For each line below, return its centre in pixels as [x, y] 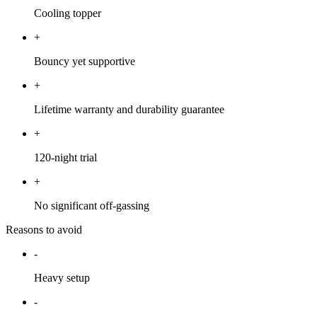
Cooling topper [68, 13]
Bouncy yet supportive [85, 61]
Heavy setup [62, 277]
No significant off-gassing [92, 205]
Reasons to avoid [44, 229]
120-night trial [65, 157]
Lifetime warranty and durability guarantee [129, 109]
